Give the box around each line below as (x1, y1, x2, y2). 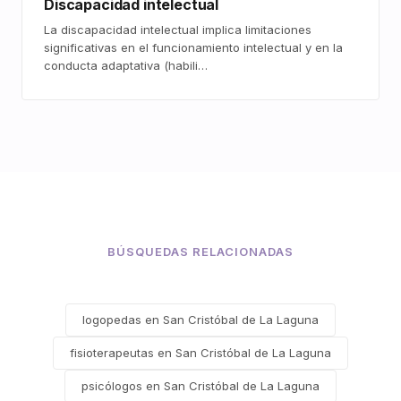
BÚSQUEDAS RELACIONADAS (107, 244, 294, 259)
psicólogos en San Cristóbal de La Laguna (81, 379, 320, 393)
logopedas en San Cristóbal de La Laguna (82, 312, 319, 327)
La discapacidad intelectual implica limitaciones (44, 22, 311, 37)
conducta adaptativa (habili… (44, 58, 208, 73)
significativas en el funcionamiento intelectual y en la (44, 40, 343, 55)
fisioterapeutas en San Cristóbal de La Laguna (70, 346, 331, 360)
